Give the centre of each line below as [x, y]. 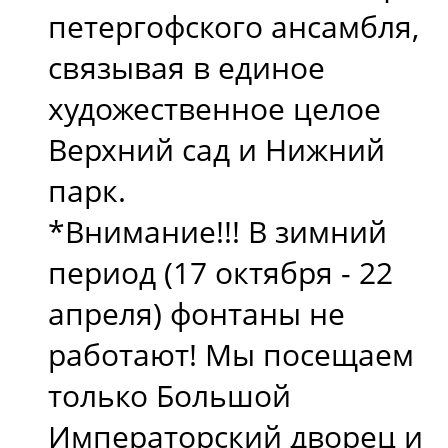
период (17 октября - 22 [220, 272]
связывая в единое [186, 67]
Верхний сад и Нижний [216, 149]
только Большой [169, 395]
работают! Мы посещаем [231, 354]
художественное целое [214, 108]
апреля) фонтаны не [196, 313]
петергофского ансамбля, [233, 26]
